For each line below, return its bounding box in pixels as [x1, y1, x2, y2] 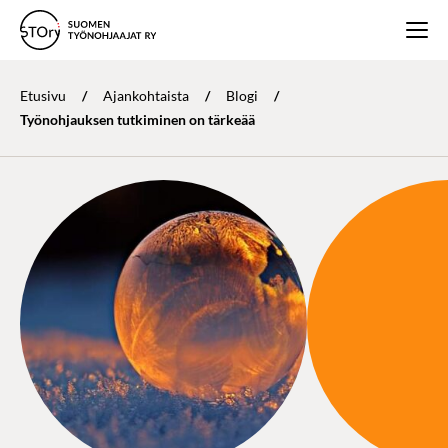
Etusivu [20, 87, 66, 104]
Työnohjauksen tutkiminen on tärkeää [20, 111, 255, 128]
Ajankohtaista [103, 87, 189, 104]
